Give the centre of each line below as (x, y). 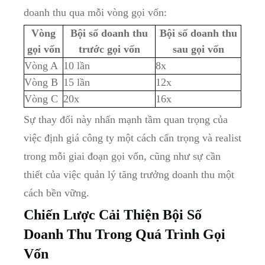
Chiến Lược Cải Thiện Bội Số (113, 215)
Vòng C (41, 99)
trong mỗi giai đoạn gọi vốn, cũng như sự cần (122, 156)
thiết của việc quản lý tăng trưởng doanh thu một (129, 175)
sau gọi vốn (198, 49)
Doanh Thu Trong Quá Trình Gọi (125, 235)
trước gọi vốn (109, 49)
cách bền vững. (56, 193)
